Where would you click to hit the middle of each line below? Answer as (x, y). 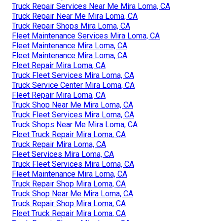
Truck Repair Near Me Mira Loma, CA (75, 16)
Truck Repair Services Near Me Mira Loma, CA (91, 6)
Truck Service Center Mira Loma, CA (73, 85)
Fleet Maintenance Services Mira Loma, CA (86, 36)
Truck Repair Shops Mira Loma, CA (71, 26)
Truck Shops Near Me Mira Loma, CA (75, 124)
